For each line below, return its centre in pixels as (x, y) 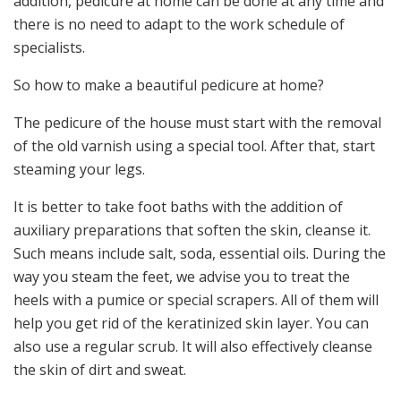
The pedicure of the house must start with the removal (197, 122)
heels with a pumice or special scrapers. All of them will (196, 299)
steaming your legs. (79, 169)
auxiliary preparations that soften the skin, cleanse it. (192, 230)
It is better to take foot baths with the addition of (178, 206)
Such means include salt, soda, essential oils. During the (200, 253)
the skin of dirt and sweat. (100, 369)
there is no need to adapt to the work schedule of (179, 24)
